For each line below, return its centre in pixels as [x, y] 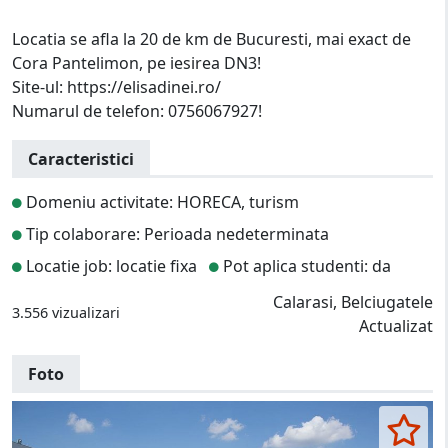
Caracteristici [81, 159]
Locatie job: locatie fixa [109, 266]
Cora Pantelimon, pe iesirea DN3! [136, 63]
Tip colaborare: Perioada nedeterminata [175, 234]
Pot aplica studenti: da [305, 266]
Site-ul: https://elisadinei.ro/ [116, 87]
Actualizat [396, 326]
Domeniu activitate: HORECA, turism [160, 202]
